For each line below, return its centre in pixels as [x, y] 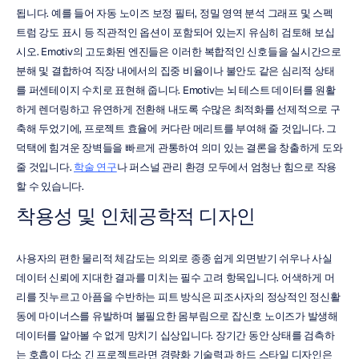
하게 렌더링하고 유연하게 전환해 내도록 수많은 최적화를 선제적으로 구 [178, 109]
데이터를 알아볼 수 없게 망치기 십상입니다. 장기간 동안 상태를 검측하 [175, 335]
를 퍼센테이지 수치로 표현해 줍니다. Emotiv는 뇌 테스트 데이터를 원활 [176, 90]
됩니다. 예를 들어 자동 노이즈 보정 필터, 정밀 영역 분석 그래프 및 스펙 [175, 13]
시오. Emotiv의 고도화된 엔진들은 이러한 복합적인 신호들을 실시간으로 [179, 52]
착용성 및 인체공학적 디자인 [136, 216]
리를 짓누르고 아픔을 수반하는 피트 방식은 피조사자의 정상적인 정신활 [178, 297]
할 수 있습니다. [50, 186]
